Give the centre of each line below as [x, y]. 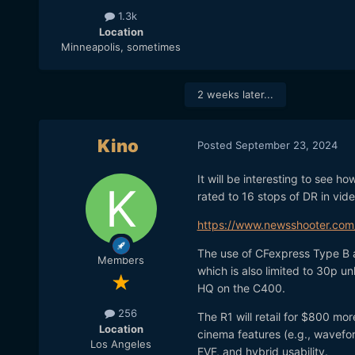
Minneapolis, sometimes [121, 46]
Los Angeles [121, 344]
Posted [216, 145]
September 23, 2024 [286, 145]
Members [121, 260]
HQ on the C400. [241, 288]
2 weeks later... [235, 95]
